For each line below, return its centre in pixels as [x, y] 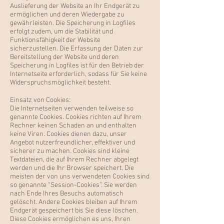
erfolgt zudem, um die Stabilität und [61, 32]
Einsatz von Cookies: [40, 100]
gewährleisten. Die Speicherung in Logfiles [73, 23]
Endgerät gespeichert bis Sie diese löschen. [74, 211]
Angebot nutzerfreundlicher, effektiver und [72, 143]
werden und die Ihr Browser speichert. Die [72, 168]
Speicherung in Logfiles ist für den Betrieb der [77, 66]
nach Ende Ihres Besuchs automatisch [67, 194]
